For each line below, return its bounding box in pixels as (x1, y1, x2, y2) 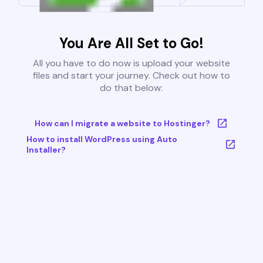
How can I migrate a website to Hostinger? (34, 118, 210, 129)
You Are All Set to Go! (59, 34, 204, 53)
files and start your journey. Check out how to (32, 69, 230, 82)
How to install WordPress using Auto (26, 134, 177, 145)
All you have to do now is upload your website (32, 57, 230, 70)
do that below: (100, 82, 163, 95)
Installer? (26, 144, 66, 156)
